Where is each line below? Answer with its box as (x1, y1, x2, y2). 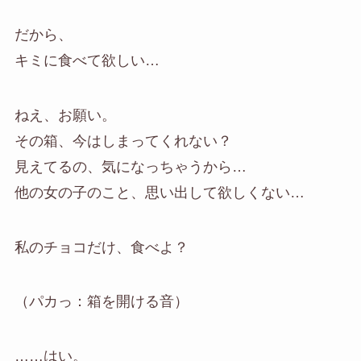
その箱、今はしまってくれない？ (14, 132, 232, 149)
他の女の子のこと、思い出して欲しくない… (14, 184, 305, 201)
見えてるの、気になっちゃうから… (14, 158, 247, 175)
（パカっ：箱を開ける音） (14, 293, 189, 310)
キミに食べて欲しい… (14, 52, 160, 68)
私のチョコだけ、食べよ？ (14, 239, 189, 255)
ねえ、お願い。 (14, 106, 116, 123)
